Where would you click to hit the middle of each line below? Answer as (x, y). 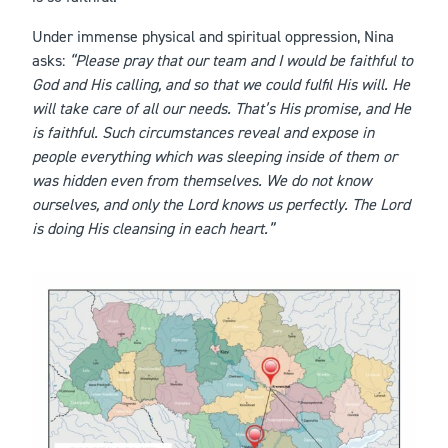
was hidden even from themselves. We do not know (201, 181)
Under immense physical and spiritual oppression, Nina (213, 37)
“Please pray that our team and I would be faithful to (241, 61)
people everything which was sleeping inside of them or (214, 157)
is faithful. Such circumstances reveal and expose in (203, 133)
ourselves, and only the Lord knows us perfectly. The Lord (221, 205)
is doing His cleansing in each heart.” (153, 229)
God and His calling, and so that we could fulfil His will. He (221, 85)
